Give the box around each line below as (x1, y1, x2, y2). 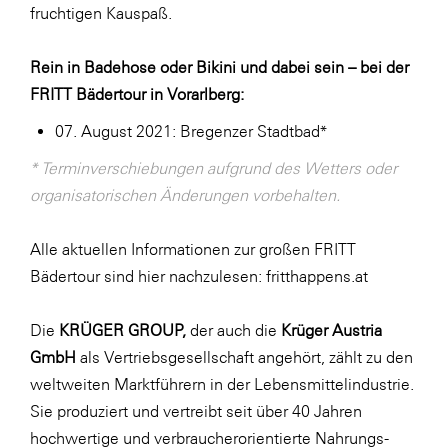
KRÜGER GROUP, (59, 321, 186, 339)
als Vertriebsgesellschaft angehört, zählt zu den (76, 348, 413, 366)
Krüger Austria (277, 321, 382, 339)
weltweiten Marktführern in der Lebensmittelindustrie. (30, 375, 414, 393)
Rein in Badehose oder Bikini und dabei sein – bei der (30, 58, 409, 76)
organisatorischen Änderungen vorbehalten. (30, 186, 340, 204)
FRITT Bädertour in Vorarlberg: (30, 85, 244, 103)
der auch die (186, 321, 277, 339)
